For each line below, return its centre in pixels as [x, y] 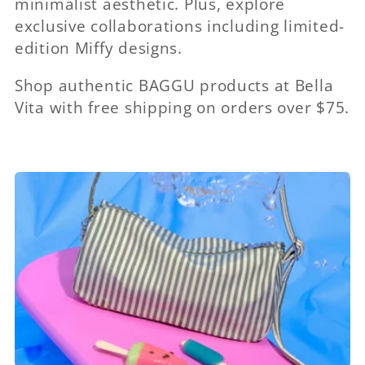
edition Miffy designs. [99, 47]
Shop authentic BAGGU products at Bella [174, 86]
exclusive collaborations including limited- [180, 25]
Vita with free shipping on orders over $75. [182, 108]
